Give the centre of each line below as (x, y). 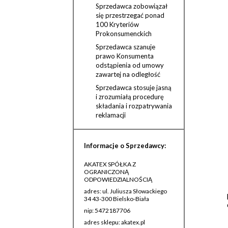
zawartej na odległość (128, 74)
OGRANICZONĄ (106, 172)
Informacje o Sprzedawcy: (125, 146)
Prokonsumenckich (124, 34)
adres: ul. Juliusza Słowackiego (125, 191)
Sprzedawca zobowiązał (132, 6)
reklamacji (111, 115)
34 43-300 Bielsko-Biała (117, 199)
